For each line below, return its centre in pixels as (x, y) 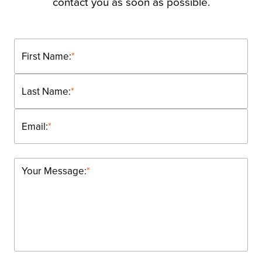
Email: (35, 126)
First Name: (46, 56)
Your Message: (54, 171)
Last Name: (46, 91)
